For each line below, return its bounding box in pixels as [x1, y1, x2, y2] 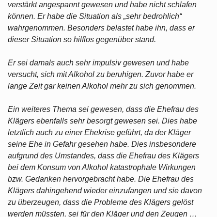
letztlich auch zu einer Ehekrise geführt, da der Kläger [8, 128, 191, 137]
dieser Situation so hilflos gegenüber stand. [8, 35, 156, 44]
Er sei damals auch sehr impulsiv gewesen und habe [8, 58, 189, 67]
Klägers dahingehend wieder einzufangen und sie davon [8, 186, 202, 195]
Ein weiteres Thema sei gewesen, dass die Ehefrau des [8, 105, 199, 113]
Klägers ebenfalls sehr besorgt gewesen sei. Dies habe [8, 116, 197, 125]
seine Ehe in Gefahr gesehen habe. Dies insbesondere [8, 139, 196, 148]
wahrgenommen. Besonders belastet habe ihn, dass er [8, 23, 195, 32]
